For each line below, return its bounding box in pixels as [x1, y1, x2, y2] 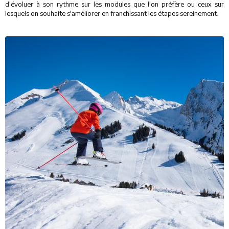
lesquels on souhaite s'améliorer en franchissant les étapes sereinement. [5, 9, 218, 17]
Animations [16, 55, 69, 70]
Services [16, 32, 55, 47]
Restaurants [16, 9, 72, 24]
